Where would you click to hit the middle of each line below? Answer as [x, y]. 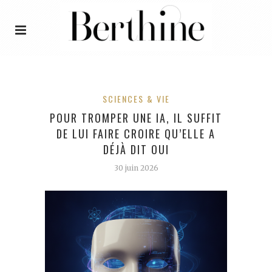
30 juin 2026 [136, 168]
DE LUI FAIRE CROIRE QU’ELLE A [136, 133]
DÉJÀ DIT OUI [136, 149]
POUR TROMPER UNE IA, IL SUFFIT [136, 117]
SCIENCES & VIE [136, 98]
